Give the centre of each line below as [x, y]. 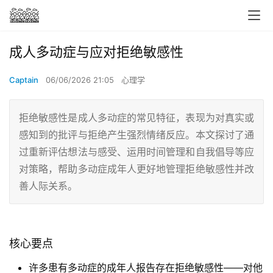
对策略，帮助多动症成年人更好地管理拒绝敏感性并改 [136, 169]
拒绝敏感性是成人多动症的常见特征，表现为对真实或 [136, 118]
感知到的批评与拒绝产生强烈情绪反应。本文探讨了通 [136, 135]
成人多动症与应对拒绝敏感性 [96, 52]
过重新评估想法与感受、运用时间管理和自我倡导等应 [136, 152]
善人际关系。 [48, 186]
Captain [24, 80]
